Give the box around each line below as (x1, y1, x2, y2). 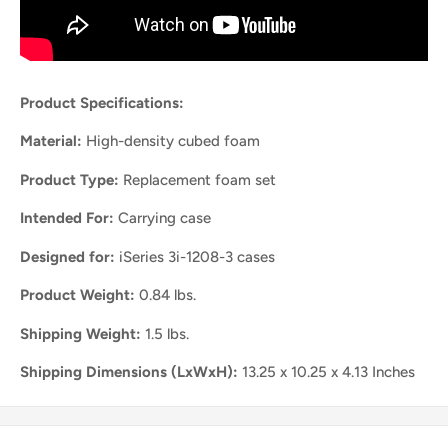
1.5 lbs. (141, 324, 189, 343)
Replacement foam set (119, 170, 276, 189)
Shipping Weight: (20, 324, 141, 343)
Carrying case (114, 209, 211, 228)
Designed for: (20, 247, 115, 266)
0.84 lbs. (139, 286, 196, 305)
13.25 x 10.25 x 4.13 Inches (238, 363, 415, 382)
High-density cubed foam (82, 132, 260, 151)
